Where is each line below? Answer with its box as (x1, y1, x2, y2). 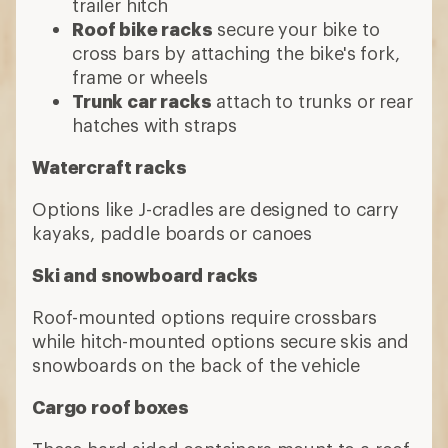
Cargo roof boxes (32, 396, 189, 418)
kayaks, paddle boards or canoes (32, 222, 313, 244)
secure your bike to (212, 18, 380, 40)
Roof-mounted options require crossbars (32, 306, 377, 328)
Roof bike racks (72, 18, 213, 40)
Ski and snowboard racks (32, 264, 259, 286)
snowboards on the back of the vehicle (32, 354, 361, 376)
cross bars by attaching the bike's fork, (72, 42, 400, 64)
